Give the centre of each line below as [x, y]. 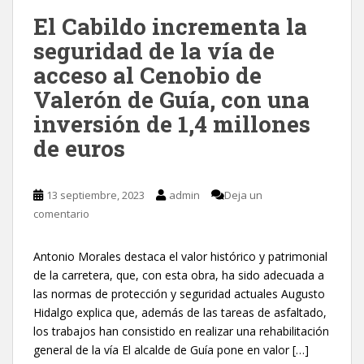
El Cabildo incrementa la [170, 26]
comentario [61, 213]
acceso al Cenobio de [147, 75]
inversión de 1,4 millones [172, 123]
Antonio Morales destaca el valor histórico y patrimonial [180, 256]
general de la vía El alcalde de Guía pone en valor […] [171, 349]
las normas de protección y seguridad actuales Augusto [179, 293]
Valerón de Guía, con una [171, 99]
